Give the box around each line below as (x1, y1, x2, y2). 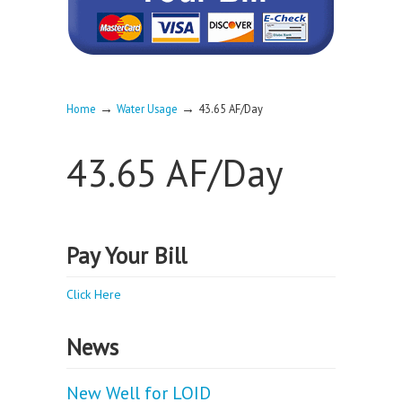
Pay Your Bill (66, 240, 187, 270)
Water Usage (117, 101, 178, 116)
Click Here (66, 286, 121, 302)
